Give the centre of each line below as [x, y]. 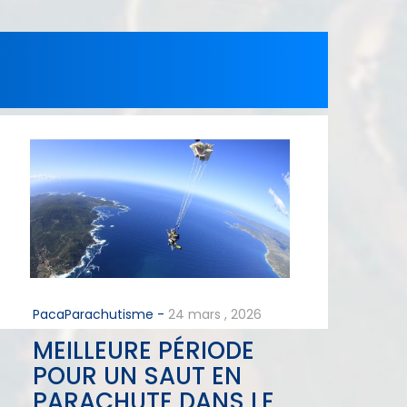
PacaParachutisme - [98, 314]
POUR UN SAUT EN [137, 376]
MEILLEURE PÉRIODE [143, 350]
